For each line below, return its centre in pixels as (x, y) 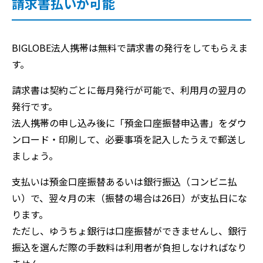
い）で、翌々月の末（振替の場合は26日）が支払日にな (129, 198)
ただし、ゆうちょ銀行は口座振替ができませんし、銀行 (129, 231)
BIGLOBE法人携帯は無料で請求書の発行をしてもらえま (130, 48)
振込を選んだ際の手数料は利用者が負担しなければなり (129, 247)
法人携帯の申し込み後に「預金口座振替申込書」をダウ (129, 123)
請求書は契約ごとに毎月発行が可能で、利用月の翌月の (129, 90)
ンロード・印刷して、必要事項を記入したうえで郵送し (129, 139)
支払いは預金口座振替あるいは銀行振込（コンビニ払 (124, 181)
